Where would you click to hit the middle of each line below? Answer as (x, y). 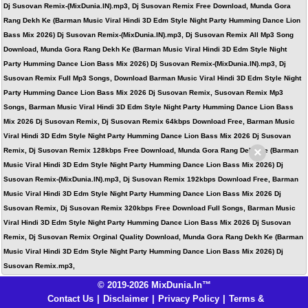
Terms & (246, 299)
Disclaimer (126, 299)
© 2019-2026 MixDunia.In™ (154, 285)
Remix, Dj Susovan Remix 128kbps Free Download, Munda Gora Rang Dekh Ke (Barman (151, 150)
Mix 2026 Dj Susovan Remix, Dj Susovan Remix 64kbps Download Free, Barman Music (149, 121)
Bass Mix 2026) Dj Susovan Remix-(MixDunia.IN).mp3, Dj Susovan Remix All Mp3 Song (148, 35)
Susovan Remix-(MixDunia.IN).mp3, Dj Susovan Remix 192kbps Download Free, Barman (151, 179)
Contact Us (70, 299)
